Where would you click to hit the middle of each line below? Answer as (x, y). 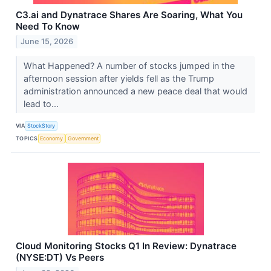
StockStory (41, 125)
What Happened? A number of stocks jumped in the (129, 66)
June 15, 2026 (47, 42)
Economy (52, 138)
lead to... (42, 104)
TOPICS (27, 138)
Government (83, 138)
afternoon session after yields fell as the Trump (119, 79)
